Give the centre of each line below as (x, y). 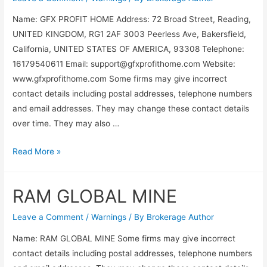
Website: (218, 64)
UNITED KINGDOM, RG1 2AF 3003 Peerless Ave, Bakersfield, (130, 34)
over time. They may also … (66, 124)
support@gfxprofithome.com (146, 64)
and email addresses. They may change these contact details (131, 109)
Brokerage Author (181, 217)
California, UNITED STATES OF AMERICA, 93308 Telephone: (129, 49)
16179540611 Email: (52, 64)
